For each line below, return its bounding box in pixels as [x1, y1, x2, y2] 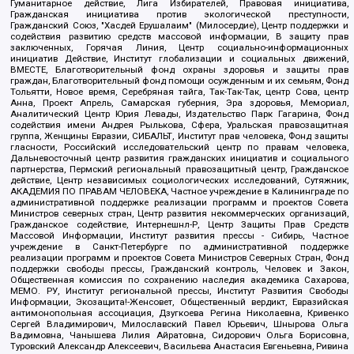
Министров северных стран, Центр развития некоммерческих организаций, [10, 208, 348, 220]
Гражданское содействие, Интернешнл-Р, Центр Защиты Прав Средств [10, 219, 348, 231]
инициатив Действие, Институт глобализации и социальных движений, [10, 53, 348, 65]
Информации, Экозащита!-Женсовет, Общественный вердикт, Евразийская [10, 296, 348, 308]
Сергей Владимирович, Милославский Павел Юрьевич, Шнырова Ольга [10, 318, 348, 330]
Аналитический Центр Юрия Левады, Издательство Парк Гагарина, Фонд [10, 108, 348, 120]
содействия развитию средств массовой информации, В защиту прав [10, 31, 348, 43]
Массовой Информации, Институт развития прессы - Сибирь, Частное [10, 230, 348, 242]
